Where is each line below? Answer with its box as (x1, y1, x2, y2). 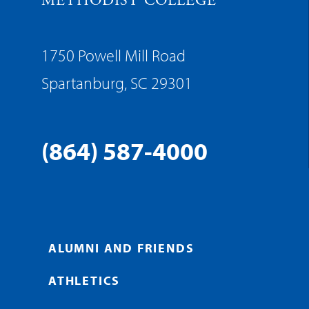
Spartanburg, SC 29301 (41, 72, 192, 94)
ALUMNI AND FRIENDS (48, 240, 195, 257)
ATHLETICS (48, 272, 121, 289)
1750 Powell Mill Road (41, 45, 186, 66)
